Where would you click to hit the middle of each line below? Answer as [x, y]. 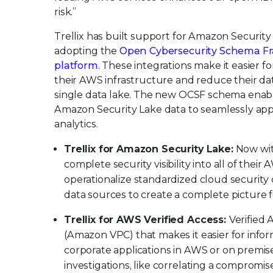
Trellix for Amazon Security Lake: [149, 149]
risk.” [66, 12]
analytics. [76, 124]
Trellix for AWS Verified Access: [147, 220]
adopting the [87, 51]
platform [76, 66]
